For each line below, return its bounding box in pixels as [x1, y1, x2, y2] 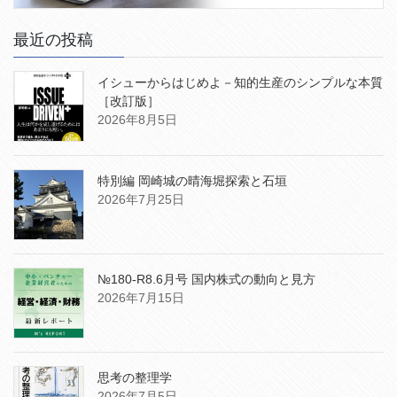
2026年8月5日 [97, 113, 177, 128]
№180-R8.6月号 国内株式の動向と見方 [97, 272, 315, 287]
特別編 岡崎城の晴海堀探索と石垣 [97, 174, 287, 189]
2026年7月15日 [97, 291, 184, 306]
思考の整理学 [97, 370, 172, 385]
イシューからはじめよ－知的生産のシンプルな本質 [97, 75, 383, 90]
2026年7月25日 [97, 192, 184, 207]
